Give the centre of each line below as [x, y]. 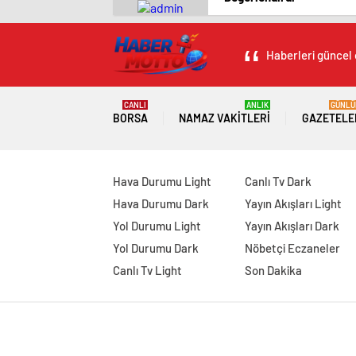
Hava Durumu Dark [161, 203]
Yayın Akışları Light [293, 203]
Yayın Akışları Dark [292, 226]
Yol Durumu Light [157, 226]
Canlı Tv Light [147, 270]
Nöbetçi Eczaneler [292, 248]
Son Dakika [273, 270]
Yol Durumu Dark [156, 248]
